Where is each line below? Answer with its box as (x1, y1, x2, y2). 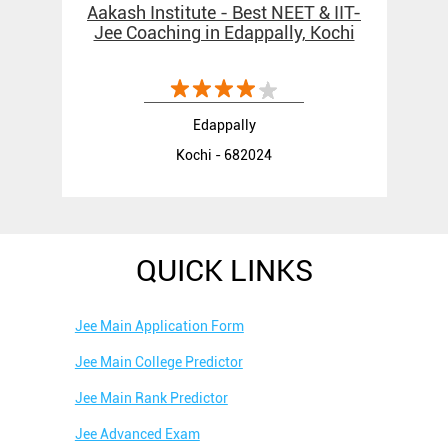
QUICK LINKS (135, 253, 313, 289)
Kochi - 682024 (176, 147, 272, 164)
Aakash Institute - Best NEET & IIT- (87, 2, 361, 24)
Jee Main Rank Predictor (74, 390, 228, 407)
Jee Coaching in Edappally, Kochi (93, 22, 355, 44)
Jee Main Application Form (74, 318, 244, 335)
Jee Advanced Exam (74, 426, 200, 443)
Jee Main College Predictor (74, 354, 243, 371)
